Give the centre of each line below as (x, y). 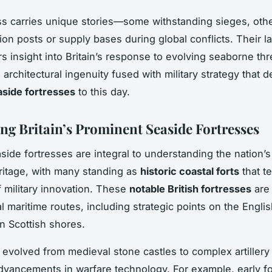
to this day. (103, 91)
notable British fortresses (190, 189)
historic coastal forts (190, 171)
